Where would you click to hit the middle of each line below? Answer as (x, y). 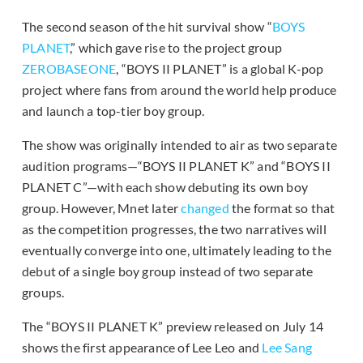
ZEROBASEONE (69, 69)
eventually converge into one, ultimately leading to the (177, 250)
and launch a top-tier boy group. (113, 111)
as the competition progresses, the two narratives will (174, 229)
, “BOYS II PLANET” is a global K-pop (220, 69)
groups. (43, 293)
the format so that (282, 208)
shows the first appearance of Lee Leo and (142, 348)
